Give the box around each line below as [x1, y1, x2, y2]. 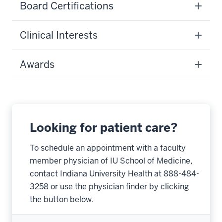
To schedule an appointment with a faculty [30, 143, 186, 153]
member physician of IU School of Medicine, [30, 156, 192, 166]
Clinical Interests [20, 29, 98, 42]
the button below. [30, 194, 94, 205]
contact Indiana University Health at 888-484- [30, 168, 199, 179]
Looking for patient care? [30, 120, 177, 135]
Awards [20, 58, 55, 71]
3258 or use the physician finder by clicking [30, 181, 189, 192]
